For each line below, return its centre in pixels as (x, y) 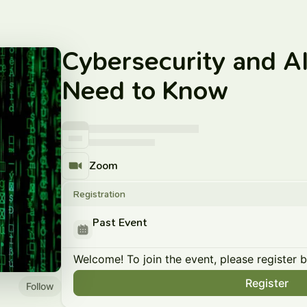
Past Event (120, 222)
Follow (40, 286)
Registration (99, 194)
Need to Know (145, 91)
